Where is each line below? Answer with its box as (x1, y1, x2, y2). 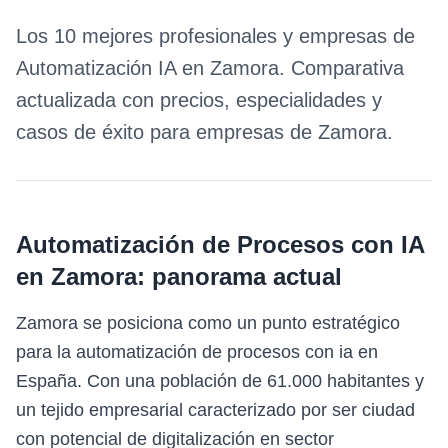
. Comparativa (279, 57, 404, 79)
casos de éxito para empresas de (16, 121, 318, 143)
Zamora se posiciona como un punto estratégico (16, 313, 400, 333)
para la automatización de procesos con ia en (16, 342, 378, 362)
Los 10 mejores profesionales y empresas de (16, 25, 415, 47)
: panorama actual (137, 263, 342, 290)
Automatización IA (16, 57, 176, 79)
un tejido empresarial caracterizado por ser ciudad (16, 400, 415, 420)
